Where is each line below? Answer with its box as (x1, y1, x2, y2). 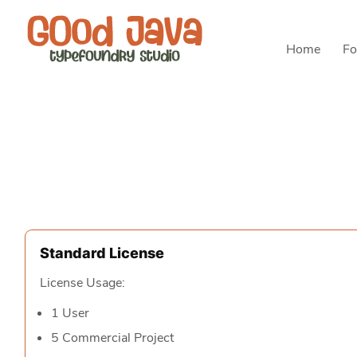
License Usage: (40, 274, 125, 292)
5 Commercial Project (51, 329, 174, 347)
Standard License (40, 245, 164, 261)
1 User (51, 304, 89, 322)
